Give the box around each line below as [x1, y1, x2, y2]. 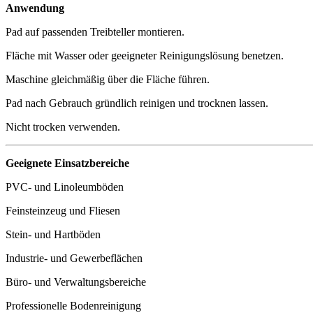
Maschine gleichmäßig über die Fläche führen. [6, 73, 210, 85]
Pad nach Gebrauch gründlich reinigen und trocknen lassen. [6, 96, 268, 109]
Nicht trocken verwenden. [6, 120, 120, 133]
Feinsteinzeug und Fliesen [6, 204, 120, 217]
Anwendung [6, 1, 64, 14]
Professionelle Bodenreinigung [6, 299, 141, 312]
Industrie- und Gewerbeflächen [6, 252, 143, 264]
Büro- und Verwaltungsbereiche [6, 275, 146, 288]
